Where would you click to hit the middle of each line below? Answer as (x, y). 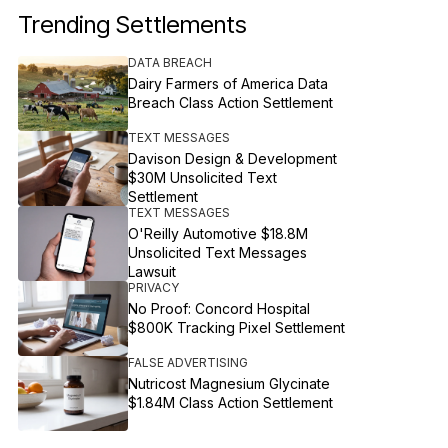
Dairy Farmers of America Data (228, 83)
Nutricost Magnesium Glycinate (229, 383)
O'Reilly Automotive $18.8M (218, 233)
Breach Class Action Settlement (231, 102)
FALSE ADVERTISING (188, 362)
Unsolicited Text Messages (218, 252)
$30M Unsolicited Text (203, 177)
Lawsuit (152, 271)
